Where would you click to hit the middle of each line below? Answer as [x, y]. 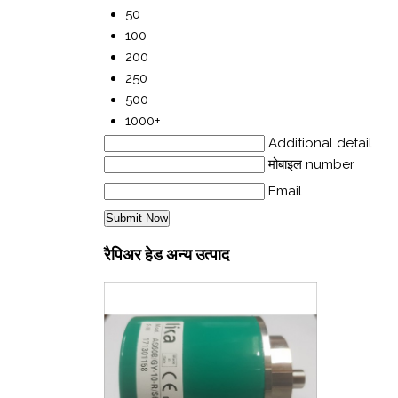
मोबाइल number [311, 165]
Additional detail [320, 143]
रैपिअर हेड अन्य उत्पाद [167, 255]
